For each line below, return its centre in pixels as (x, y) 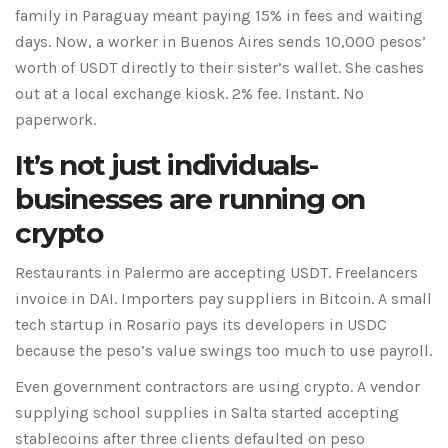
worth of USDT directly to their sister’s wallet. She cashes (219, 68)
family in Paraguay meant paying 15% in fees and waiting (219, 16)
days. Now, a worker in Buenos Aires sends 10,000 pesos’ (220, 42)
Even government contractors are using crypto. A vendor (217, 387)
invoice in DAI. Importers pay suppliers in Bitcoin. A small (223, 299)
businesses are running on (190, 199)
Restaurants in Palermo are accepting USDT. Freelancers (216, 273)
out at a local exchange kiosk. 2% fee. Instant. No (189, 94)
